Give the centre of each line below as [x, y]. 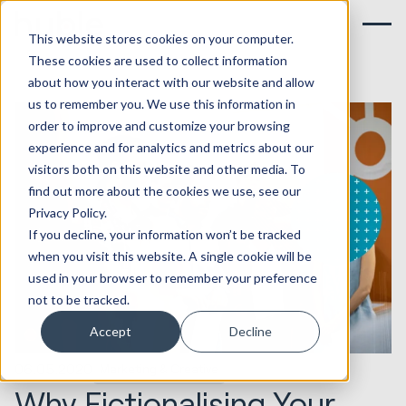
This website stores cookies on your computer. [160, 38]
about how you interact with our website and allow [171, 82]
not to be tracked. [78, 299]
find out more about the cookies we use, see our [164, 190]
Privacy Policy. [67, 212]
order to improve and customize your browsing [159, 125]
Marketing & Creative [159, 369]
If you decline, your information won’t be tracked [164, 234]
